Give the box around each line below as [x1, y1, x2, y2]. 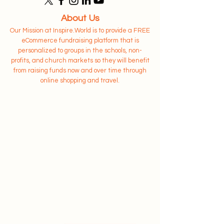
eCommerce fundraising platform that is [21, 37, 139, 44]
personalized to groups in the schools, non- [18, 47, 142, 54]
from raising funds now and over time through [13, 67, 146, 74]
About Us [60, 13, 99, 23]
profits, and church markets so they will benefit [10, 57, 149, 64]
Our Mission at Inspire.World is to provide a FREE [10, 27, 150, 34]
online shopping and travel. [40, 77, 119, 84]
